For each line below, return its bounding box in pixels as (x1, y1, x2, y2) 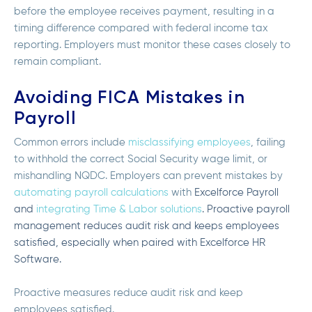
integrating (36, 204, 93, 215)
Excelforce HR (200, 237, 265, 249)
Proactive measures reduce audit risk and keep (14, 288, 243, 299)
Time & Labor (93, 204, 157, 215)
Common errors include (14, 137, 128, 148)
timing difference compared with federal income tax (14, 23, 268, 34)
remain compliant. (14, 56, 101, 68)
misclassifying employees (128, 137, 251, 148)
